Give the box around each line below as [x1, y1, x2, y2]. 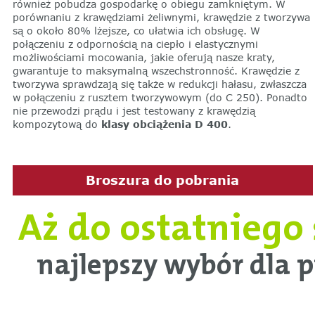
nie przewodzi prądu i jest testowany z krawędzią [12, 104, 255, 117]
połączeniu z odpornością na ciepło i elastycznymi [12, 37, 258, 50]
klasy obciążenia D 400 [97, 117, 228, 130]
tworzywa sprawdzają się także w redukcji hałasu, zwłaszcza [12, 77, 307, 90]
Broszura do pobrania [86, 172, 239, 188]
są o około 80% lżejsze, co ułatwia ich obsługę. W [12, 24, 260, 37]
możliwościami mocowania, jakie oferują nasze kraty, [12, 51, 275, 63]
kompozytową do [12, 117, 98, 130]
